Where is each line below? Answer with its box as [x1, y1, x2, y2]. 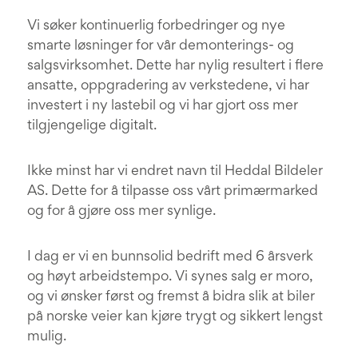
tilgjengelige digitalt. [27, 120, 157, 133]
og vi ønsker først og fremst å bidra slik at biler [27, 291, 315, 304]
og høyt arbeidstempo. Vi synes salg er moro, [27, 271, 313, 284]
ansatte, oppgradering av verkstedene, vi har [27, 80, 309, 93]
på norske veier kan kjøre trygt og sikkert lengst [27, 311, 323, 324]
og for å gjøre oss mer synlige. [27, 205, 216, 218]
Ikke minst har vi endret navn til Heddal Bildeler [27, 165, 323, 178]
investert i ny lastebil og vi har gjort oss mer [27, 100, 298, 113]
